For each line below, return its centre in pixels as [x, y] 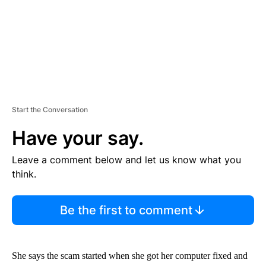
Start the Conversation [50, 109]
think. [24, 174]
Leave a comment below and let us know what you [126, 159]
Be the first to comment [126, 210]
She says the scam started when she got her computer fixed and [130, 255]
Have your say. [78, 138]
